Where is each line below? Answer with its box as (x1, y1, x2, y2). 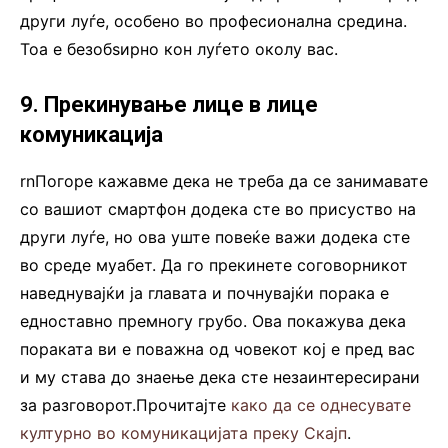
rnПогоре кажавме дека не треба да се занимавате (20, 170, 428, 191)
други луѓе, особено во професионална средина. (20, 10, 407, 31)
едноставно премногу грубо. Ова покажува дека (20, 310, 406, 331)
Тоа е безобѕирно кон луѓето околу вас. (20, 38, 338, 59)
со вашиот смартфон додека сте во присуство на (20, 198, 416, 219)
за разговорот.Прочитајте (20, 394, 231, 415)
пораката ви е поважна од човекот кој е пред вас (20, 338, 415, 359)
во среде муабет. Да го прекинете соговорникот (20, 254, 408, 275)
